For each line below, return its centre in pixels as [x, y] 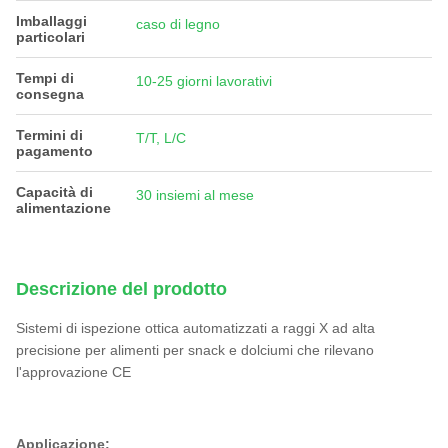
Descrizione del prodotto [121, 289]
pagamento [54, 151]
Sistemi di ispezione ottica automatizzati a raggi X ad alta [195, 328]
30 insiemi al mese [195, 195]
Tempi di [45, 78]
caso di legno [178, 24]
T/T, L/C [161, 138]
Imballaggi [51, 21]
